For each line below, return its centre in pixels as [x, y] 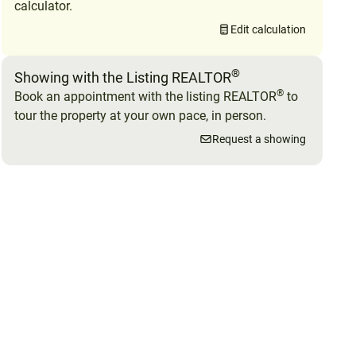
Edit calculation [268, 29]
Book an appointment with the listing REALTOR [145, 96]
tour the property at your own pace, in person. [140, 115]
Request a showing [259, 139]
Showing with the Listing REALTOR [123, 77]
